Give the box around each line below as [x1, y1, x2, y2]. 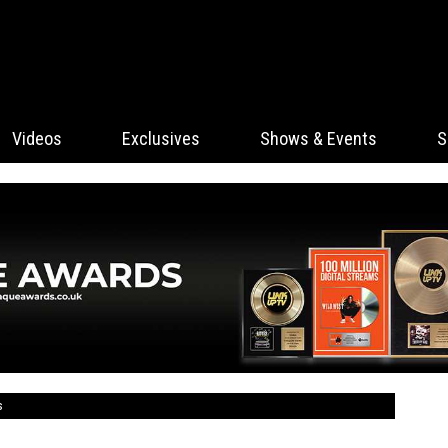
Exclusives [122, 128, 200, 149]
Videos [12, 128, 62, 149]
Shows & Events [260, 128, 377, 149]
